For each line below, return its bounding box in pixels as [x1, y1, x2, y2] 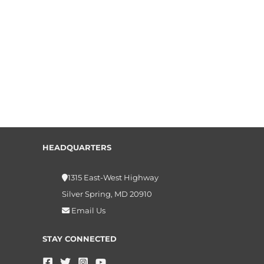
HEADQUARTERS [42, 142, 111, 152]
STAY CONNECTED [42, 234, 117, 244]
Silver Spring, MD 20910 [61, 189, 152, 199]
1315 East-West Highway [67, 173, 159, 183]
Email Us [69, 206, 105, 216]
